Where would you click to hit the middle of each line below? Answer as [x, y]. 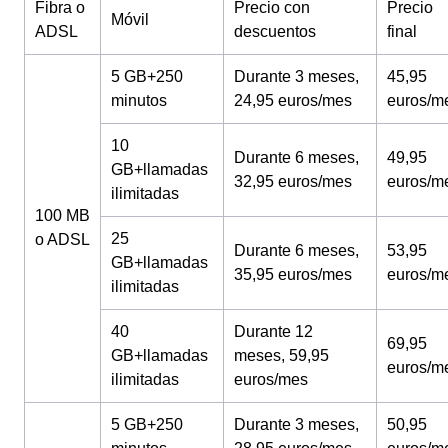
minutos [139, 100]
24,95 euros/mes [293, 100]
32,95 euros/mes [293, 181]
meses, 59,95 [281, 355]
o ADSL [62, 239]
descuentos [275, 31]
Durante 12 [273, 331]
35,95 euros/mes [293, 274]
